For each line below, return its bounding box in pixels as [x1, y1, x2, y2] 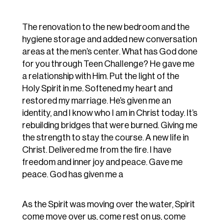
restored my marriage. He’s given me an [22, 96, 171, 106]
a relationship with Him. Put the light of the [22, 72, 179, 81]
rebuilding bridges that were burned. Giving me [22, 121, 197, 130]
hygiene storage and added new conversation [22, 35, 197, 44]
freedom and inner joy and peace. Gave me [22, 158, 183, 167]
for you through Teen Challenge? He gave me [22, 59, 194, 69]
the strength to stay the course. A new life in [22, 133, 189, 142]
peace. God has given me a [22, 170, 123, 179]
